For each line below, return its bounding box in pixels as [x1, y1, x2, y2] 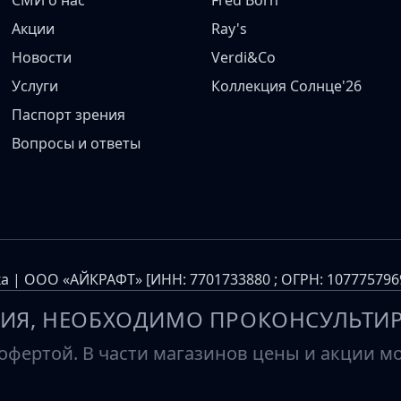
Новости [12, 47, 73, 68]
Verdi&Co [210, 47, 276, 68]
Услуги [12, 76, 59, 97]
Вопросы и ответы [12, 133, 141, 154]
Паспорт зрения [12, 105, 126, 125]
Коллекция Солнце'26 [210, 76, 362, 97]
